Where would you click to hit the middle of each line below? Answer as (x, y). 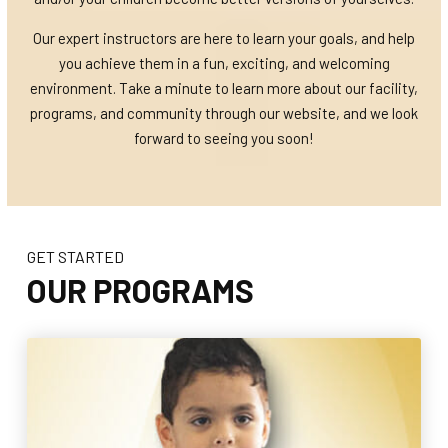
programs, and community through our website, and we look (224, 113)
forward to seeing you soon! (224, 138)
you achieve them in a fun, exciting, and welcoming (224, 63)
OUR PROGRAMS (140, 290)
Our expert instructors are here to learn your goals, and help (224, 38)
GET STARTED (75, 257)
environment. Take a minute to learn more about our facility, (224, 88)
